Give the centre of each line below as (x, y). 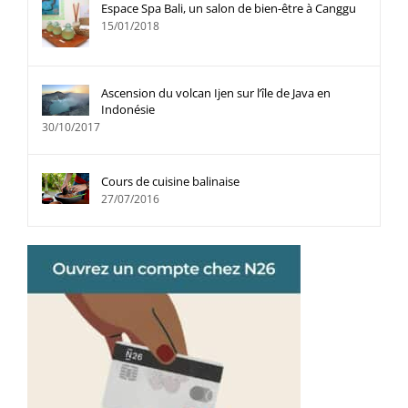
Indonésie (128, 109)
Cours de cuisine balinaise (170, 181)
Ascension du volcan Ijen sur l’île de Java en (216, 92)
